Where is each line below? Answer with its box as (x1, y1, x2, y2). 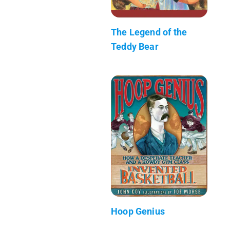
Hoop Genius (111, 205, 165, 217)
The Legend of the (111, 26, 187, 37)
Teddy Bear (111, 41, 159, 52)
